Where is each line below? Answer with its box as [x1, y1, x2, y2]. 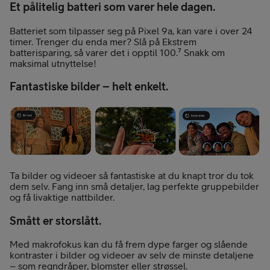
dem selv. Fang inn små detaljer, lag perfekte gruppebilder [10, 181, 259, 192]
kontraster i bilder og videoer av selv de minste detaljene [10, 250, 254, 261]
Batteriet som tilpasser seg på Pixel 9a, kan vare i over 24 [10, 25, 253, 36]
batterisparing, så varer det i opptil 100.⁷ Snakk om [10, 46, 225, 58]
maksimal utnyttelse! [10, 57, 96, 69]
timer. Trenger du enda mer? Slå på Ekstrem [10, 36, 196, 47]
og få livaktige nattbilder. [10, 192, 115, 202]
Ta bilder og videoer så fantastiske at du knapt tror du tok [10, 170, 254, 181]
